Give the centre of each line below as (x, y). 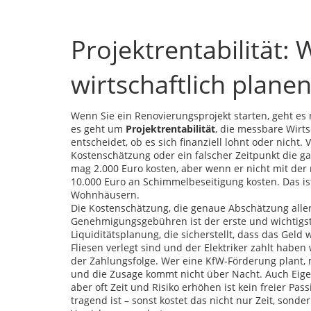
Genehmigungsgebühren (129, 221)
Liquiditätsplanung (115, 234)
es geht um (98, 129)
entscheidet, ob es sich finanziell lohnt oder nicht (185, 142)
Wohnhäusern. (105, 195)
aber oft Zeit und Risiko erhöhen (146, 287)
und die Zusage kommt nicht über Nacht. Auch (181, 274)
